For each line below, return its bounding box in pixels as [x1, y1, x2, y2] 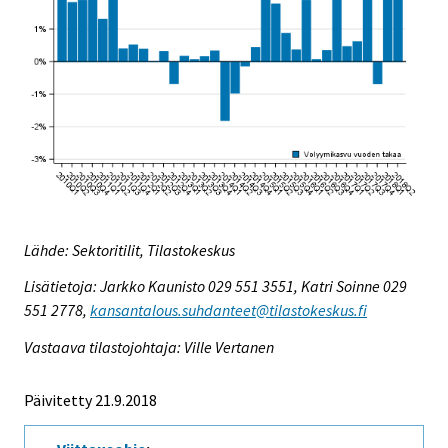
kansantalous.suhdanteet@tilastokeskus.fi [90, 300, 367, 321]
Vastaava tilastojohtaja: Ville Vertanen [24, 337, 274, 358]
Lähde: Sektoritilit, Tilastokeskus [24, 239, 235, 260]
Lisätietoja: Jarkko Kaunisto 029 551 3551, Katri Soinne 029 [24, 276, 407, 297]
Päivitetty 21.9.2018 [24, 390, 157, 411]
